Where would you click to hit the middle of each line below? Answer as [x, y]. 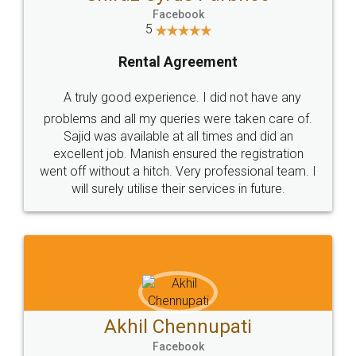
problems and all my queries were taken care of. [178, 118]
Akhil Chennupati [178, 326]
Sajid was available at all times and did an [178, 136]
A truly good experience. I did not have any [182, 97]
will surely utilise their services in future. [178, 188]
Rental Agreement [178, 61]
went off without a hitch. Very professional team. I [178, 171]
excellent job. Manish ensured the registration [178, 153]
